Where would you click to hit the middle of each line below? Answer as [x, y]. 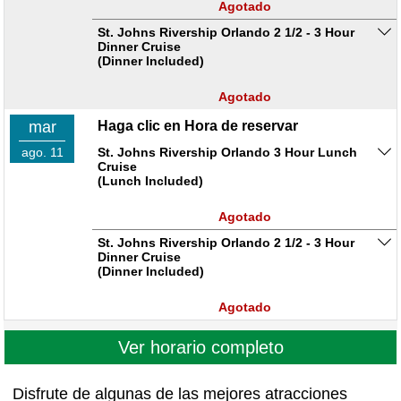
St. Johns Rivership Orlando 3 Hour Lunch [227, 153]
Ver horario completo [200, 348]
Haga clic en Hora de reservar [198, 126]
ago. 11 [42, 153]
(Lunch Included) [150, 181]
